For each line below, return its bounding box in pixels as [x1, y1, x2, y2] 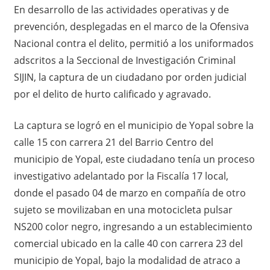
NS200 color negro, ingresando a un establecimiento [13, 219, 253, 233]
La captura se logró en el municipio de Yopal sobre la [13, 118, 254, 132]
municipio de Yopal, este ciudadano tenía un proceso [13, 152, 255, 166]
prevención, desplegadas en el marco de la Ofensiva [13, 19, 249, 33]
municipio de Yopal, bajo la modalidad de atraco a [13, 253, 240, 267]
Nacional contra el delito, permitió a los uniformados [13, 36, 254, 50]
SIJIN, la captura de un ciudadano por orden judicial [13, 70, 246, 84]
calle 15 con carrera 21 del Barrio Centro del [13, 135, 213, 149]
